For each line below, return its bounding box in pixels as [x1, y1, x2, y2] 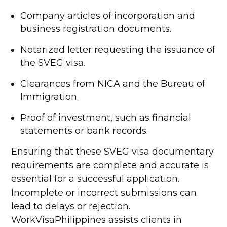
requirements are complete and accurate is [11, 160, 209, 171]
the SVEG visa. [20, 57, 86, 68]
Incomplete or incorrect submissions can [11, 187, 197, 198]
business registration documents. [20, 23, 172, 34]
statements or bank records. [20, 125, 148, 136]
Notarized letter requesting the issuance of [20, 44, 216, 55]
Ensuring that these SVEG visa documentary [11, 146, 214, 157]
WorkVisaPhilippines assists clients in [11, 214, 182, 225]
